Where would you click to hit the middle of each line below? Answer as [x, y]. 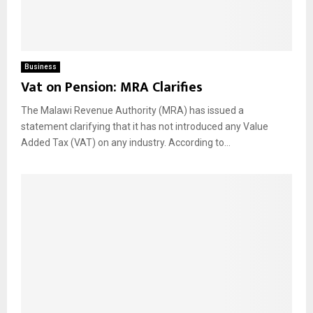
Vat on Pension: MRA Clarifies [112, 87]
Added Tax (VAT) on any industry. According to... [126, 142]
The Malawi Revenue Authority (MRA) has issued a [132, 110]
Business [41, 66]
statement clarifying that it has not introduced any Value [145, 126]
